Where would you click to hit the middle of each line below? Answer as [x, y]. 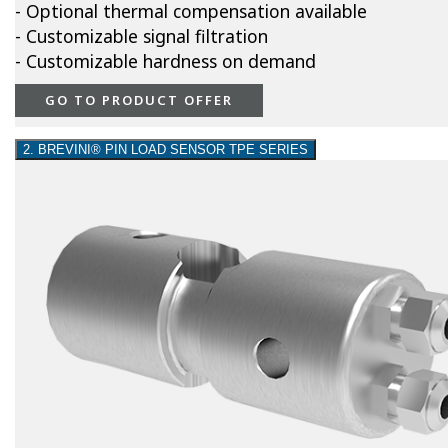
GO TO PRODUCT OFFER [139, 100]
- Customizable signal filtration [141, 36]
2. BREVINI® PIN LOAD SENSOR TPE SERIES [165, 150]
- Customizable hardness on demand [165, 61]
